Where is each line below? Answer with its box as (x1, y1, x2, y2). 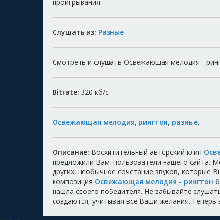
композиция (53, 177, 95, 187)
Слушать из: (53, 27, 98, 37)
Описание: (53, 147, 89, 157)
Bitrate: (53, 87, 81, 97)
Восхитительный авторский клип (89, 147, 204, 157)
